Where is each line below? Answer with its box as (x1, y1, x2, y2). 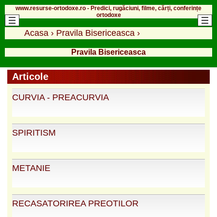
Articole (12, 71, 48, 82)
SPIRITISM (12, 127, 56, 138)
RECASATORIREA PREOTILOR (12, 198, 139, 208)
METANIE (12, 163, 50, 173)
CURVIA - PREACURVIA (12, 92, 109, 102)
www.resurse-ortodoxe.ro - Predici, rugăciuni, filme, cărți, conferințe (15, 4, 201, 12)
